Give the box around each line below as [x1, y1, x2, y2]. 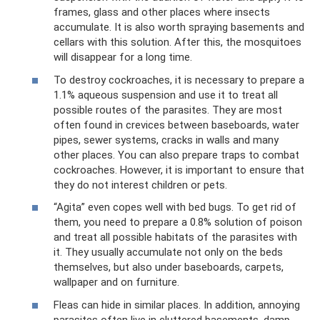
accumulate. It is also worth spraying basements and [54, 21, 304, 34]
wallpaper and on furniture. [54, 276, 179, 289]
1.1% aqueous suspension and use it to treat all [54, 88, 278, 101]
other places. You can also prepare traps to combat [54, 148, 299, 161]
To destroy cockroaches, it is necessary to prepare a [54, 73, 304, 86]
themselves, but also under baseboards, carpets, [54, 261, 284, 274]
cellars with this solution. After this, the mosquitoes [54, 36, 301, 49]
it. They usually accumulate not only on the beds [54, 246, 283, 259]
